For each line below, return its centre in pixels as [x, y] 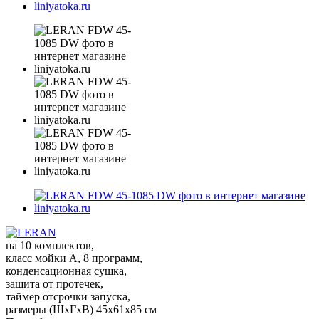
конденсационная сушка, [66, 271]
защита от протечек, [54, 283]
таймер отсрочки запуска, [68, 296]
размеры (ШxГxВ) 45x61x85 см [81, 309]
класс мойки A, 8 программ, [74, 258]
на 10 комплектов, [50, 245]
